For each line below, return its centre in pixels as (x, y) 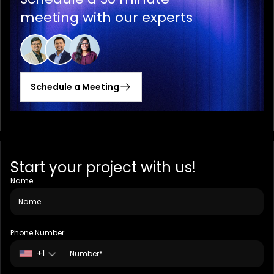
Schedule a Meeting (75, 87)
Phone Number (37, 232)
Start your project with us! (103, 167)
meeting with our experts (106, 17)
